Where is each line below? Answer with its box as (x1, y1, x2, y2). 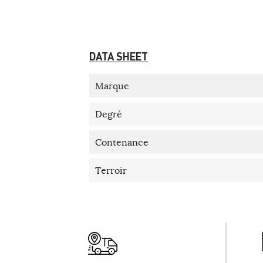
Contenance (95, 136, 149, 149)
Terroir (95, 164, 127, 177)
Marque (95, 80, 129, 92)
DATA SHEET (89, 49, 148, 63)
